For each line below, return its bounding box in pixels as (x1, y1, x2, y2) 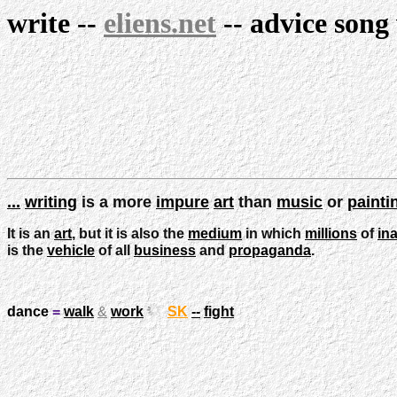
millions (305, 225, 357, 241)
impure (156, 192, 209, 211)
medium (188, 225, 242, 241)
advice (250, 7, 327, 39)
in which (242, 225, 305, 241)
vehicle (47, 242, 95, 258)
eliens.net (104, 7, 216, 39)
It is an (7, 225, 54, 241)
